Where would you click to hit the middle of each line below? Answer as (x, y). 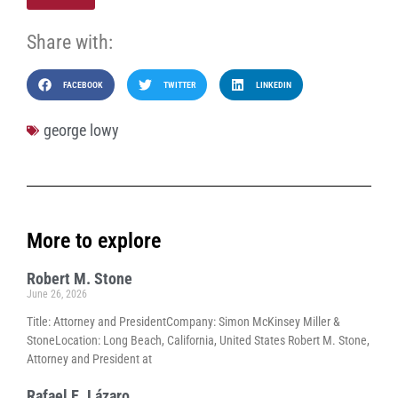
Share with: (70, 42)
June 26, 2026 (57, 295)
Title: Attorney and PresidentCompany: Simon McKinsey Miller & (183, 322)
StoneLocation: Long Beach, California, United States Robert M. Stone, (198, 341)
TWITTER (179, 85)
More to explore (94, 241)
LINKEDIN (273, 85)
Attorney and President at (89, 359)
